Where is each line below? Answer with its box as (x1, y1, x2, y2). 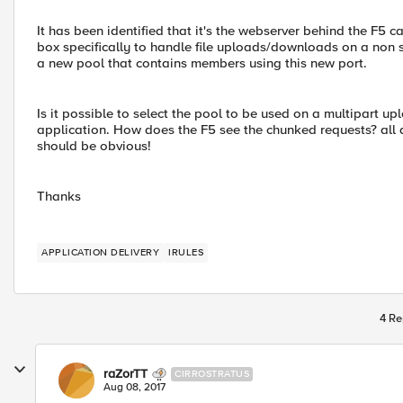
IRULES (168, 246, 203, 258)
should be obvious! (37, 138, 151, 154)
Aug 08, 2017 (103, 381, 166, 394)
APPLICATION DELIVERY (41, 246, 159, 258)
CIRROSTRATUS (175, 368, 249, 380)
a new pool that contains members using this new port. (37, 55, 367, 71)
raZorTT (103, 366, 148, 381)
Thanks (37, 188, 81, 204)
